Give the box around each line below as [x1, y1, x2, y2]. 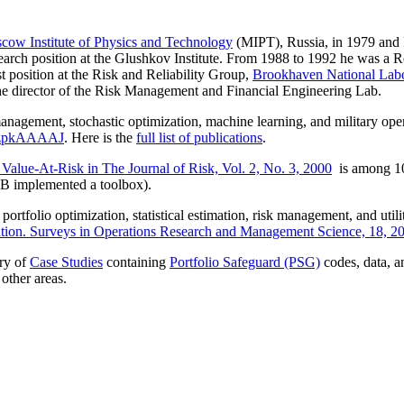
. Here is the [64, 129, 133, 145]
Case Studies [30, 253, 103, 270]
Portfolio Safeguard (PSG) [170, 253, 320, 270]
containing [106, 253, 166, 270]
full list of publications [136, 129, 262, 145]
